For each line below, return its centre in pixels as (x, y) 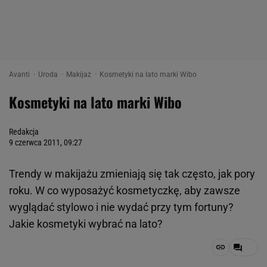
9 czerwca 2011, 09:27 (46, 142)
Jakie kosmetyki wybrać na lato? (86, 224)
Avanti (20, 74)
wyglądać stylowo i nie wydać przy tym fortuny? (121, 207)
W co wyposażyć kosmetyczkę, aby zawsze (138, 190)
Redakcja (24, 132)
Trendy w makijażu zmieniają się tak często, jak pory (132, 174)
